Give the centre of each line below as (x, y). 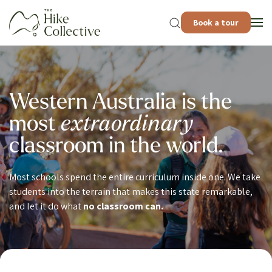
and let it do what (46, 206)
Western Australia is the (121, 104)
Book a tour (216, 23)
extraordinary (127, 125)
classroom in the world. (116, 147)
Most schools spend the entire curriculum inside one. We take (135, 177)
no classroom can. (123, 206)
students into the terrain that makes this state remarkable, (131, 192)
